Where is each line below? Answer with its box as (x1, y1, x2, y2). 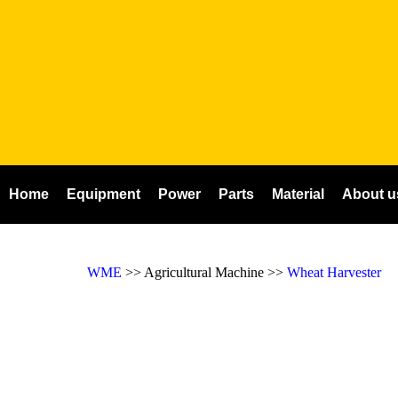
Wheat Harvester (287, 265, 381, 280)
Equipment (67, 187, 140, 202)
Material (272, 187, 324, 202)
